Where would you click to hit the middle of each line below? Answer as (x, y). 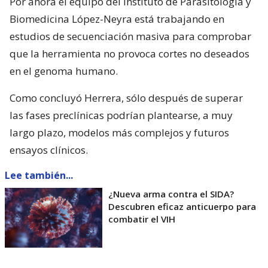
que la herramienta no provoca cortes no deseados (130, 54)
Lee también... (39, 176)
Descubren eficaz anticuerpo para (182, 207)
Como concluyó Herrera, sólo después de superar (126, 98)
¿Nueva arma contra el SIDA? (171, 194)
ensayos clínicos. (49, 150)
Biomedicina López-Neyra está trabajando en (117, 19)
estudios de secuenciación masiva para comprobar (130, 36)
